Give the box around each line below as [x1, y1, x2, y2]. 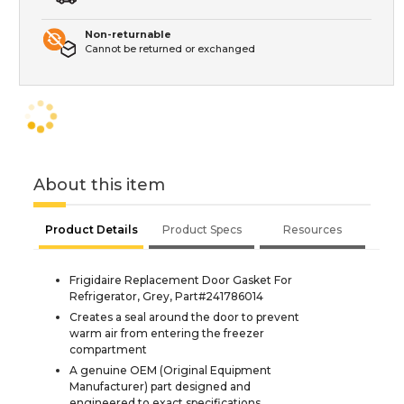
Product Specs [161, 222, 242, 236]
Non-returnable [85, 27, 171, 41]
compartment [69, 342, 147, 356]
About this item [33, 174, 165, 195]
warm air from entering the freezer [69, 326, 264, 340]
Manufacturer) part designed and [69, 379, 251, 393]
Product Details [44, 222, 138, 236]
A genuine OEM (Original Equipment [69, 363, 271, 377]
